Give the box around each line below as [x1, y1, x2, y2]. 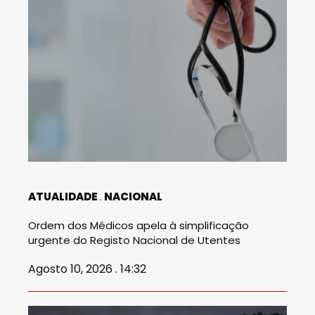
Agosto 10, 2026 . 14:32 [28, 260, 146, 277]
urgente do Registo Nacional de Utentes [28, 232, 240, 247]
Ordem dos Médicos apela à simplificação [28, 217, 249, 233]
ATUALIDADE [28, 188, 98, 204]
